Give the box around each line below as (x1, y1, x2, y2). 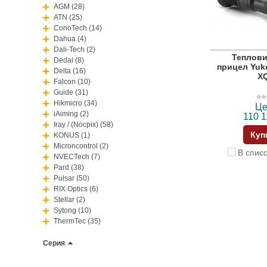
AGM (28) (54, 2, 85, 11)
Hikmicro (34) (54, 98, 97, 107)
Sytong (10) (54, 206, 91, 215)
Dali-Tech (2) (54, 45, 95, 54)
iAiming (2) (54, 109, 89, 118)
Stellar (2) (54, 195, 85, 204)
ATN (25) (54, 13, 82, 21)
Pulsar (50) (54, 173, 89, 182)
